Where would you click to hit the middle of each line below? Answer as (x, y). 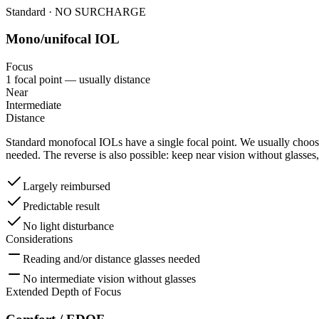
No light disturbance (68, 226)
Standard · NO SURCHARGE (76, 11)
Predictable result (61, 206)
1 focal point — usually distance (78, 80)
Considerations (39, 239)
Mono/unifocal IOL (63, 39)
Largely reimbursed (67, 187)
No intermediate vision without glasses (109, 279)
